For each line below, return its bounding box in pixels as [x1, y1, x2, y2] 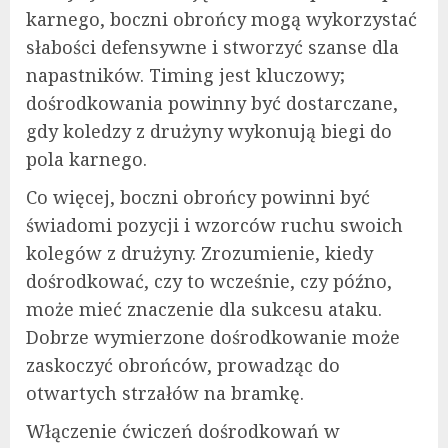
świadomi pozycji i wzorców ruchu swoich [26, 212, 403, 237]
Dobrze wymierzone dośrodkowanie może [26, 324, 400, 349]
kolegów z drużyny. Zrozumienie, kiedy [26, 240, 373, 265]
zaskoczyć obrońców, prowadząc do [26, 352, 340, 377]
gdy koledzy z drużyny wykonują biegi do [26, 118, 392, 143]
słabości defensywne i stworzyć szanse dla [26, 34, 399, 59]
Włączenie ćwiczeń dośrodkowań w [26, 418, 340, 443]
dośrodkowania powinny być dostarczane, [26, 90, 398, 115]
